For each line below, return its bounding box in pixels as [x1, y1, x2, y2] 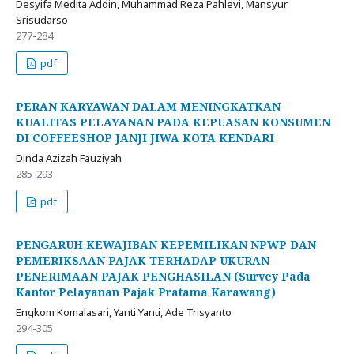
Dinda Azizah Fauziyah [16, 150, 122, 165]
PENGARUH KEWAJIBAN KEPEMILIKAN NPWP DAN [16, 236, 316, 252]
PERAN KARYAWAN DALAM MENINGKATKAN [16, 98, 281, 114]
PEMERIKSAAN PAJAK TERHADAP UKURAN [16, 252, 269, 268]
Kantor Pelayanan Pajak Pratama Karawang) [16, 284, 276, 299]
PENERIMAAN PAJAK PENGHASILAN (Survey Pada [16, 268, 311, 284]
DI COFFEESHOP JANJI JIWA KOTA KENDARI [16, 130, 274, 145]
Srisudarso [16, 12, 68, 27]
